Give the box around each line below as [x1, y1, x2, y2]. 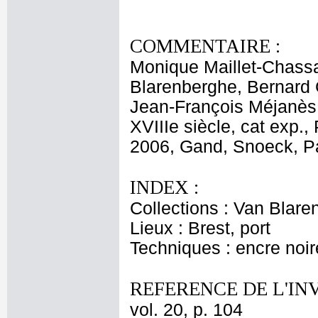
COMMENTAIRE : [130, 35, 280, 57]
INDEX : [130, 177, 199, 198]
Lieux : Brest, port [130, 219, 270, 238]
